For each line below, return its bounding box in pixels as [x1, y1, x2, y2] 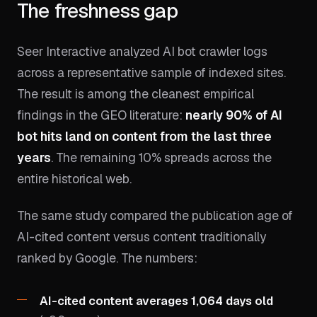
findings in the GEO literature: [17, 107, 185, 123]
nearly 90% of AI [185, 107, 282, 123]
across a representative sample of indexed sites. [17, 64, 286, 81]
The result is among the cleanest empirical [17, 86, 254, 102]
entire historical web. [17, 171, 132, 187]
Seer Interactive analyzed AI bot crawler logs [17, 43, 267, 59]
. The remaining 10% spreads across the [51, 149, 272, 166]
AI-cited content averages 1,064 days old [40, 293, 273, 309]
